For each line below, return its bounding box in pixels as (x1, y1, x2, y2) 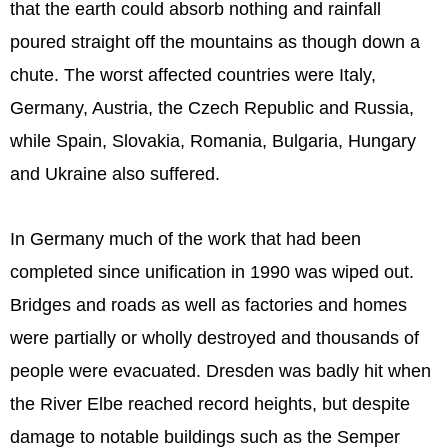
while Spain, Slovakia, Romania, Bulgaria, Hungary (10, 131, 416, 152)
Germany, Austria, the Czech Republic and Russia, (10, 98, 414, 119)
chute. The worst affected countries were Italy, (10, 65, 376, 86)
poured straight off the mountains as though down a (10, 32, 420, 53)
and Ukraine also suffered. (10, 164, 220, 185)
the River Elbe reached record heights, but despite (10, 393, 410, 414)
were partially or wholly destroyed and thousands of (10, 327, 419, 348)
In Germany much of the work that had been (10, 228, 361, 249)
